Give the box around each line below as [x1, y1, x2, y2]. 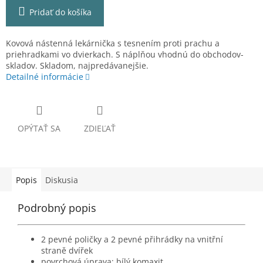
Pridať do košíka [29, 6, 92, 18]
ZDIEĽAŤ [84, 123, 116, 134]
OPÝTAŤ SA [18, 123, 60, 134]
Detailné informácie [6, 71, 83, 83]
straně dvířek [41, 245, 93, 257]
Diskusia [45, 174, 78, 186]
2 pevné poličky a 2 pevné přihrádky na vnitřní [41, 234, 223, 245]
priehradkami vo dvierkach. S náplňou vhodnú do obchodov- [6, 49, 244, 60]
